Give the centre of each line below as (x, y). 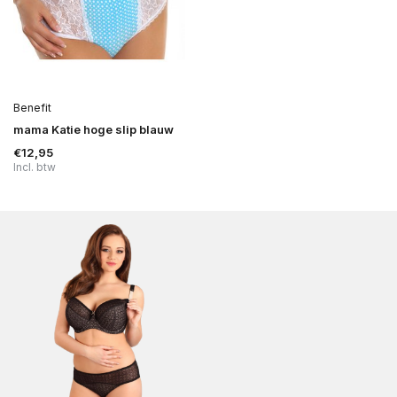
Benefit (32, 108)
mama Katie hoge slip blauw (93, 130)
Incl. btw (35, 167)
